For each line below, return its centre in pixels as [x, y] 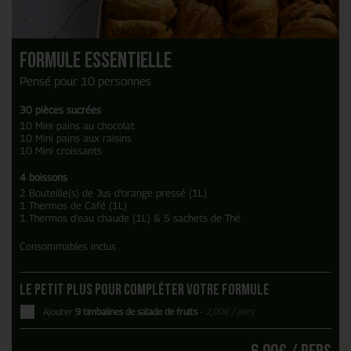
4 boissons [43, 177]
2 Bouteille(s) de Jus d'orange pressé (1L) [113, 193]
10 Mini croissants [61, 151]
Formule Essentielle [96, 61]
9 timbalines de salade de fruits [136, 312]
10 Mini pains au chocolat [77, 126]
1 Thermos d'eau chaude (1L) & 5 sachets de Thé [130, 218]
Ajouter [59, 312]
